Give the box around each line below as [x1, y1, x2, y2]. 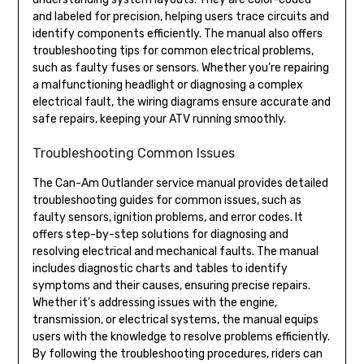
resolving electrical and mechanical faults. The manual [32, 244, 318, 258]
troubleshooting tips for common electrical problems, [32, 43, 314, 58]
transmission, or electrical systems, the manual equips [32, 312, 318, 327]
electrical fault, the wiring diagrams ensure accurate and [32, 94, 331, 109]
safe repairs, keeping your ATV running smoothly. [32, 111, 286, 126]
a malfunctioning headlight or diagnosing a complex [32, 77, 303, 92]
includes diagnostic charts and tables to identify [32, 261, 288, 275]
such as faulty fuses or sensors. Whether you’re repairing [32, 60, 329, 75]
